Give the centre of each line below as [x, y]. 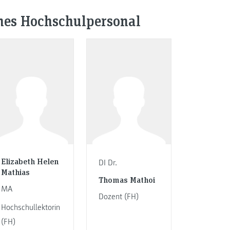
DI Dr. [108, 163]
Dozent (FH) [118, 196]
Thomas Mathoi [127, 179]
